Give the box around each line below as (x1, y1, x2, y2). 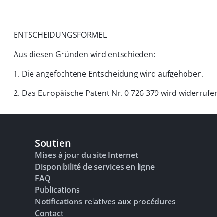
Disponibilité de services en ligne (35, 161, 155, 172)
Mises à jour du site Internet (35, 150, 138, 160)
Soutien (35, 137, 71, 150)
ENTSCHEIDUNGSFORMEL (14, 30, 107, 40)
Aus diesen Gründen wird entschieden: (14, 49, 155, 60)
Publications (35, 185, 80, 195)
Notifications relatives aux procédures (35, 196, 176, 207)
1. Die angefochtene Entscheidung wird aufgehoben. (14, 68, 204, 79)
